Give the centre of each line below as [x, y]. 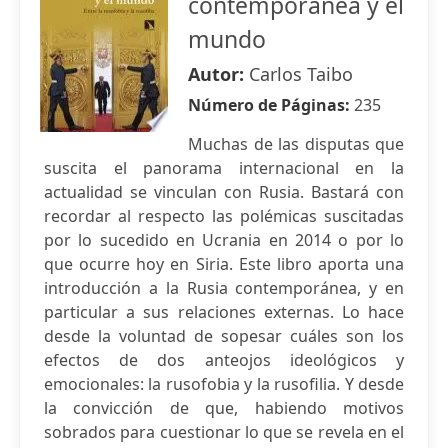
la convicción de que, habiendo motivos [224, 408]
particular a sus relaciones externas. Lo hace [224, 312]
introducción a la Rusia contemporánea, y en [224, 288]
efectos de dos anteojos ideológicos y [224, 360]
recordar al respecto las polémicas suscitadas [224, 216]
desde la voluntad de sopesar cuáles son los [224, 336]
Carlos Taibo [301, 74]
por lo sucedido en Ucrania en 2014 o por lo [224, 240]
